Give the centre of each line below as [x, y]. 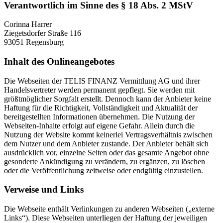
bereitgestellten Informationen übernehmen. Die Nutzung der [99, 116]
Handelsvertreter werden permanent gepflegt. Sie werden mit [99, 90]
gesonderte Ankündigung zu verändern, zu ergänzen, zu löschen [105, 161]
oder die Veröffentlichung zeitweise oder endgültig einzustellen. [104, 170]
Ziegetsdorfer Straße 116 [43, 33]
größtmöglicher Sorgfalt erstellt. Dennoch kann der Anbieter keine [108, 99]
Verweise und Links [44, 190]
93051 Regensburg [34, 42]
